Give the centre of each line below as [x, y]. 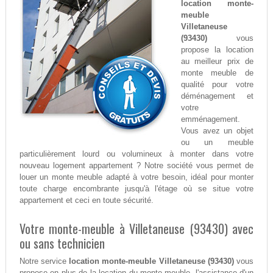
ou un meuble [217, 143]
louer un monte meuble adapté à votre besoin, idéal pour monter [136, 177]
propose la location [217, 50]
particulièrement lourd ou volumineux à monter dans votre [136, 154]
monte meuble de [217, 73]
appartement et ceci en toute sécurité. [86, 200]
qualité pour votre [217, 85]
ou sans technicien [62, 243]
